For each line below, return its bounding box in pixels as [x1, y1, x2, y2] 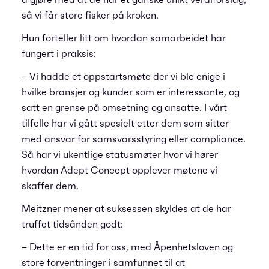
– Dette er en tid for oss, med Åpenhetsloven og [22, 241, 233, 253]
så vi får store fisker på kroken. [22, 9, 159, 21]
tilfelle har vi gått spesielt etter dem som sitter [22, 117, 229, 129]
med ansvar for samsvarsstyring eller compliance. [22, 133, 246, 145]
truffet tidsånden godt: [22, 218, 123, 230]
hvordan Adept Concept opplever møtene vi [22, 164, 217, 176]
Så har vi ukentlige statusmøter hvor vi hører [22, 148, 218, 160]
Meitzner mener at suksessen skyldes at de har [22, 202, 231, 214]
